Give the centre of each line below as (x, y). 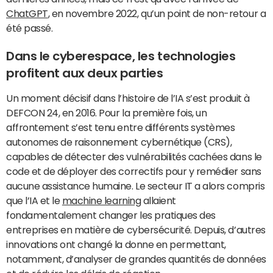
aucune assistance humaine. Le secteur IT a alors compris (136, 186)
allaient (158, 200)
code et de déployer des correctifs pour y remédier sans (134, 171)
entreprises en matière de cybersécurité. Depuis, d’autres (136, 230)
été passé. (30, 28)
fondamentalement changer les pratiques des (111, 215)
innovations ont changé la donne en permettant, (116, 244)
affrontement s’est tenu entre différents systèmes (121, 127)
